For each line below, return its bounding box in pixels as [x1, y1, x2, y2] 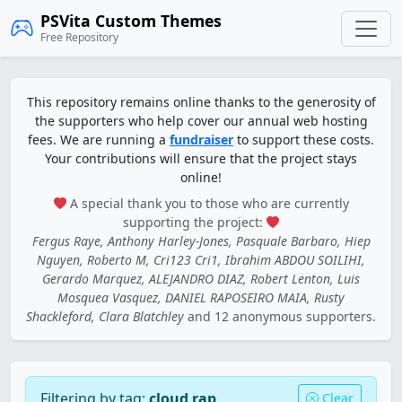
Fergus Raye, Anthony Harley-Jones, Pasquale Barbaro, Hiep [31, 232, 371, 249]
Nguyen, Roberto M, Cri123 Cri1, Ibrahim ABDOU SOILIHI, [37, 251, 365, 268]
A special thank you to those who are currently [66, 195, 349, 212]
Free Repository [40, 30, 118, 45]
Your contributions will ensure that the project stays [45, 150, 357, 167]
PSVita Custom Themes [40, 10, 222, 31]
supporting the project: [123, 214, 267, 231]
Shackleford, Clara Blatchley [26, 308, 184, 325]
